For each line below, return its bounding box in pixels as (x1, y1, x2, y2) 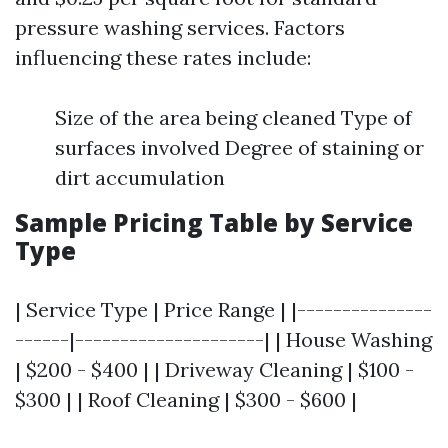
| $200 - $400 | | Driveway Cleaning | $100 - (15, 357, 414, 382)
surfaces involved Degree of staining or (55, 135, 424, 160)
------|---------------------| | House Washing (15, 327, 432, 352)
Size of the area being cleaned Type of (55, 105, 412, 130)
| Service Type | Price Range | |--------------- (15, 297, 432, 322)
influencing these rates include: (15, 45, 311, 70)
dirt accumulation (55, 165, 225, 190)
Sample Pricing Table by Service (15, 206, 413, 239)
